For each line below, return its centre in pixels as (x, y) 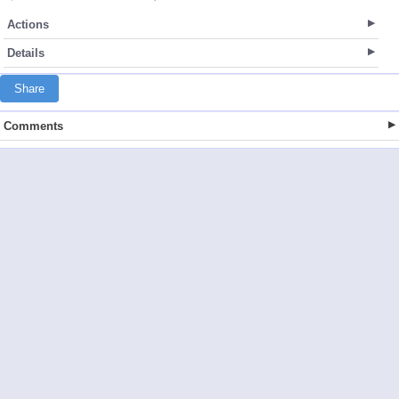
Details (26, 53)
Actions (28, 24)
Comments (33, 126)
